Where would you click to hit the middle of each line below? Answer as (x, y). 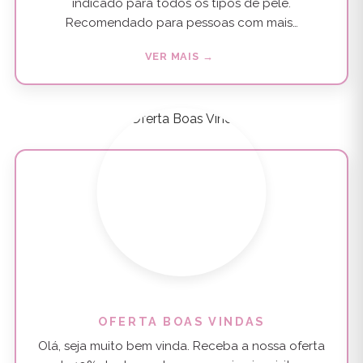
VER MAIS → (179, 56)
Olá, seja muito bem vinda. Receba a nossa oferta (181, 346)
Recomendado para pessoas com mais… (181, 23)
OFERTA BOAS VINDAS (181, 322)
